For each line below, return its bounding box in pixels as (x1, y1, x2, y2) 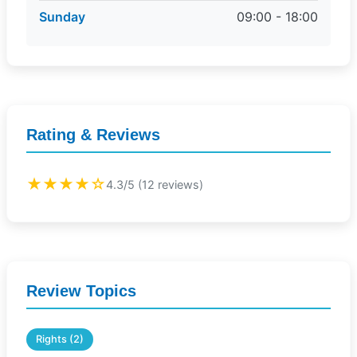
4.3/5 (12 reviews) (106, 177, 203, 191)
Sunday (39, 9, 85, 25)
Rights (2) (36, 333, 84, 345)
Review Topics (26, 282, 136, 300)
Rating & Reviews (26, 126, 160, 143)
